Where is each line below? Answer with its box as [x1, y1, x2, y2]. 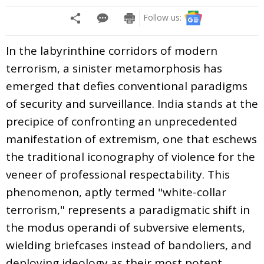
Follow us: [143, 11, 181, 23]
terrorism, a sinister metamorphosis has [6, 60, 222, 76]
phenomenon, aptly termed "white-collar [6, 184, 226, 200]
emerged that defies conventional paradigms [6, 78, 247, 94]
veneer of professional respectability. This [6, 166, 230, 182]
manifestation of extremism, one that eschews [6, 131, 257, 147]
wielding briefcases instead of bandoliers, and [6, 237, 252, 253]
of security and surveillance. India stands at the [6, 95, 258, 111]
